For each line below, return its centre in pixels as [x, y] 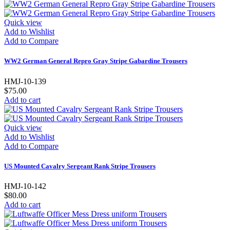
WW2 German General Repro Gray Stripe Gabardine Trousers [96, 61]
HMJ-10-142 [25, 186]
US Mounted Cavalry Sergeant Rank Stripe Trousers [80, 166]
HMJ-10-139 [25, 81]
